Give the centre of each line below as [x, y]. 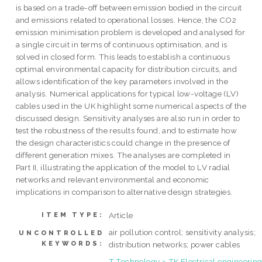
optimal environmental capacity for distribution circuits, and [126, 69]
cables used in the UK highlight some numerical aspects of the [131, 106]
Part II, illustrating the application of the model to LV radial [123, 168]
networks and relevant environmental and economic [112, 180]
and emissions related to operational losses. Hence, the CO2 [126, 20]
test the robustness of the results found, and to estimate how [126, 131]
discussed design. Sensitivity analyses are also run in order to [128, 118]
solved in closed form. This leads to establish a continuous [123, 57]
